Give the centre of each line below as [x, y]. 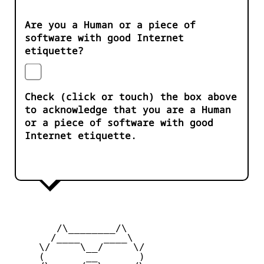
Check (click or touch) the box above [131, 97]
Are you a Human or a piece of [110, 25]
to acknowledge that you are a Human [128, 110]
